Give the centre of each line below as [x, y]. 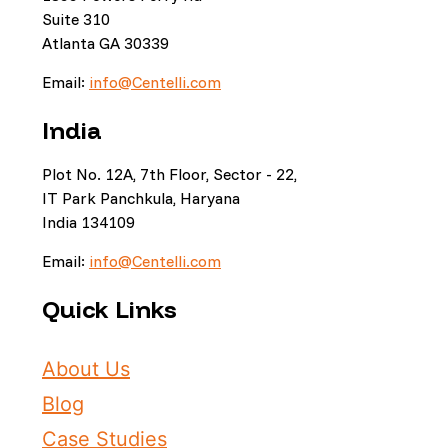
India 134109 [88, 221]
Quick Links [109, 308]
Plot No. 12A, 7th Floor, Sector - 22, [169, 173]
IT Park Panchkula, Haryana [141, 197]
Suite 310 [76, 18]
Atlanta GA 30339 [105, 42]
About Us [86, 368]
